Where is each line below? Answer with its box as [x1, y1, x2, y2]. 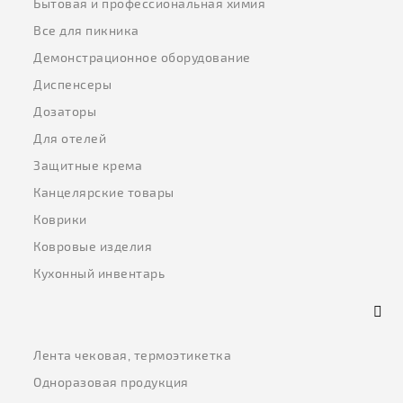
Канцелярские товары [33, 184, 175, 201]
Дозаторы [33, 103, 97, 120]
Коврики [33, 211, 87, 228]
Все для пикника [33, 22, 139, 39]
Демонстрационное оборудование [33, 49, 251, 66]
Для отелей [33, 130, 107, 147]
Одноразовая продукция [33, 374, 189, 390]
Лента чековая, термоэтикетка [33, 347, 232, 363]
